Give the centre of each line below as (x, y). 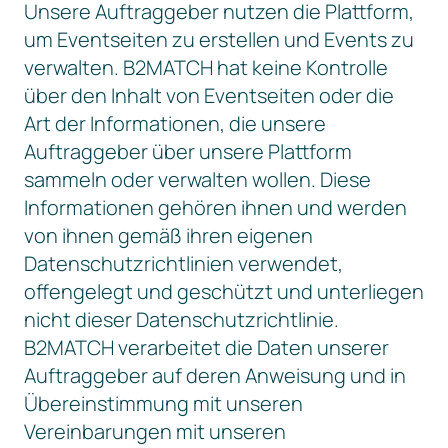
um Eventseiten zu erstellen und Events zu (219, 39)
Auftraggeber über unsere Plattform (188, 151)
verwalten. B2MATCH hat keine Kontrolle (206, 67)
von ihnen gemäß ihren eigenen (168, 235)
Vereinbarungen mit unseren (155, 431)
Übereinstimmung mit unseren (163, 403)
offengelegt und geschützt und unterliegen (224, 291)
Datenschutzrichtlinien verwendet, (183, 263)
